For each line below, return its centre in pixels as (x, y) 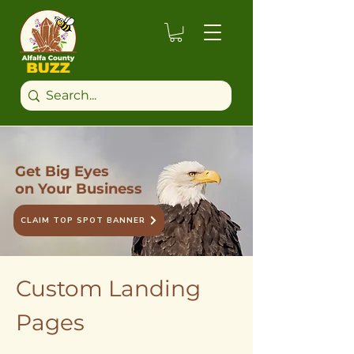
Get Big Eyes (62, 172)
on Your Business (79, 189)
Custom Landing (108, 289)
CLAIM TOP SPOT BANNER (83, 221)
